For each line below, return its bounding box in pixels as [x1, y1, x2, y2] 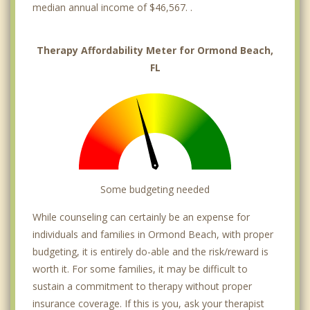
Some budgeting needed [100, 183, 210, 197]
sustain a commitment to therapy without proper [33, 280, 252, 293]
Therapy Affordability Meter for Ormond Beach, [37, 44, 273, 57]
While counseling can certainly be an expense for [33, 210, 250, 224]
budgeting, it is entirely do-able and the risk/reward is [33, 245, 268, 259]
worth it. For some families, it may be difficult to [33, 262, 248, 276]
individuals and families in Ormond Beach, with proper [33, 228, 273, 241]
